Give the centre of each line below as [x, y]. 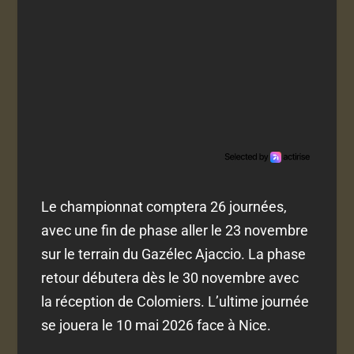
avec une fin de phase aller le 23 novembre [175, 230]
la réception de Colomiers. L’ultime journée [175, 301]
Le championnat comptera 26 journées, [164, 206]
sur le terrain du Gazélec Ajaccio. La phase [174, 254]
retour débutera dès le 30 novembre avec [170, 277]
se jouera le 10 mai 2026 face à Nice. [156, 325]
